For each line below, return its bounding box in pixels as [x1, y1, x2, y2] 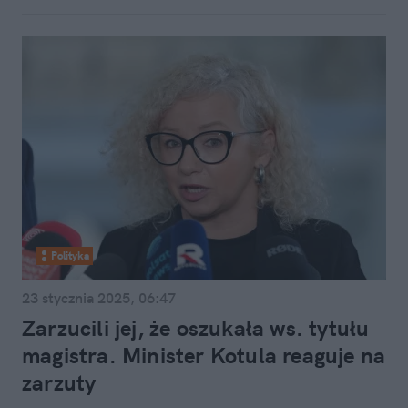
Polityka [51, 249, 89, 262]
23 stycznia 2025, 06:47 [22, 289, 176, 307]
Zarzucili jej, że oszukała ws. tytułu [22, 314, 370, 342]
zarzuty [22, 369, 97, 396]
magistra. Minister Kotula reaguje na [22, 342, 386, 369]
